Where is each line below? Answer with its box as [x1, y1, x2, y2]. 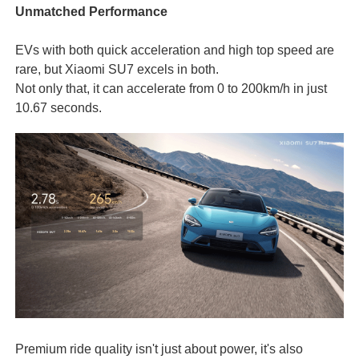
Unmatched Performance [14, 4, 167, 19]
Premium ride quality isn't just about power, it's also [14, 341, 303, 357]
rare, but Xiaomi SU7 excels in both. [14, 62, 219, 77]
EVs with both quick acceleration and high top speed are [14, 42, 334, 58]
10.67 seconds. [14, 100, 102, 115]
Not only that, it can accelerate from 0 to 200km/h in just [14, 81, 327, 96]
